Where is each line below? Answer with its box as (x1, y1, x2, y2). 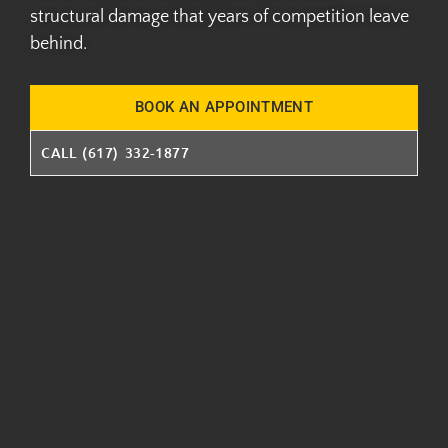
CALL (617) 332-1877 (41, 143, 190, 162)
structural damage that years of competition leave (30, 7, 409, 27)
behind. (30, 34, 91, 54)
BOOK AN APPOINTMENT (135, 98, 313, 116)
